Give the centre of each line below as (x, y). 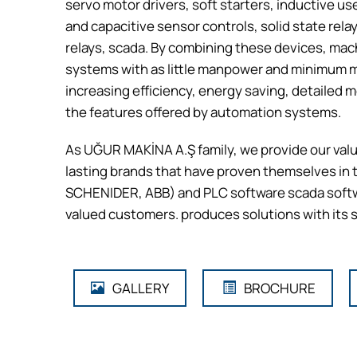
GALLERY (141, 288)
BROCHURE (280, 288)
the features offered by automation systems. (204, 112)
